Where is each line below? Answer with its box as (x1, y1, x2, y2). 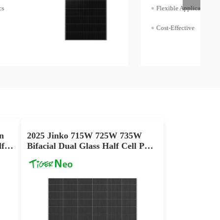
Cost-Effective (21, 24, 60, 32)
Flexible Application (21, 4, 77, 12)
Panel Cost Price (27, 151, 90, 161)
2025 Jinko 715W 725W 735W (27, 130, 142, 140)
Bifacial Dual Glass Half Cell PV (27, 140, 151, 151)
